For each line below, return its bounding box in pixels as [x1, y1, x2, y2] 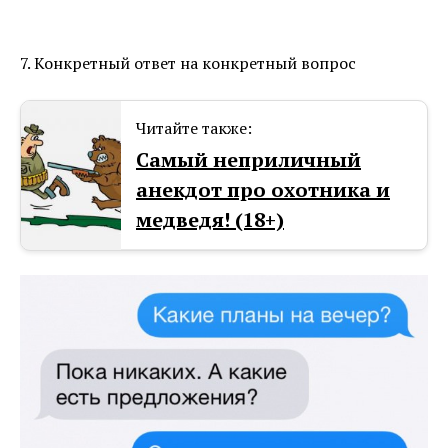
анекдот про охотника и [136, 176, 390, 204]
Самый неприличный [136, 146, 361, 174]
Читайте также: [136, 117, 252, 140]
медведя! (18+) [136, 206, 284, 234]
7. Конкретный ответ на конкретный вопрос [20, 52, 356, 75]
